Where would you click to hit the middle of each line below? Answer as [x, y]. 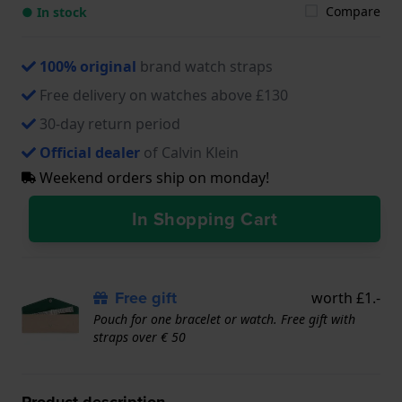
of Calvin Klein [189, 152]
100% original [88, 66]
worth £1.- [346, 297]
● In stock [54, 12]
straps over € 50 [140, 336]
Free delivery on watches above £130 [164, 95]
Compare [353, 11]
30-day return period [110, 123]
